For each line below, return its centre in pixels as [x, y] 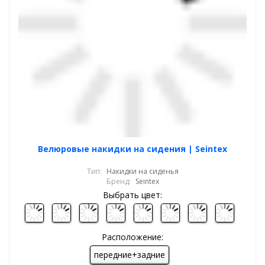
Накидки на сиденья [142, 171]
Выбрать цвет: [132, 195]
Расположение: [132, 237]
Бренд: [118, 181]
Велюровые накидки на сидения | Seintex [132, 149]
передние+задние [130, 255]
